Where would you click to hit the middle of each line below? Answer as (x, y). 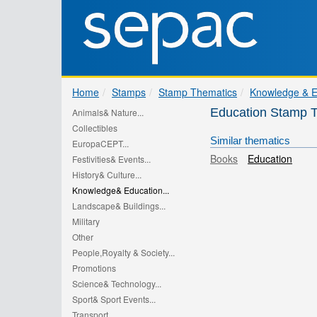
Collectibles (95, 128)
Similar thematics (250, 140)
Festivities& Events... (111, 159)
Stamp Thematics (198, 92)
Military (86, 221)
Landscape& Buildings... (119, 206)
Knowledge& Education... (121, 190)
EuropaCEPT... (100, 143)
